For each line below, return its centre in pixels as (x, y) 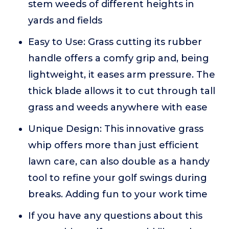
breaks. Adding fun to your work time (118, 194)
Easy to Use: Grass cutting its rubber (115, 42)
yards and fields (65, 20)
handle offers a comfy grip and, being (119, 58)
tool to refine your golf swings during (118, 178)
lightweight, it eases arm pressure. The (122, 75)
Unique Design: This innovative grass (116, 129)
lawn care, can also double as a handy (119, 162)
